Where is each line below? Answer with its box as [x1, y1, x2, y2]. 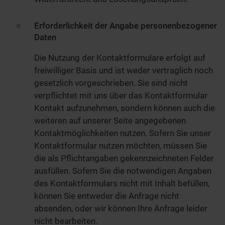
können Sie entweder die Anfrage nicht [34, 191, 179, 201]
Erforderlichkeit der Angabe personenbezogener [34, 21, 217, 31]
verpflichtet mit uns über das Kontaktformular [34, 90, 207, 101]
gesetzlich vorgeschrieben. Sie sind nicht [34, 78, 188, 88]
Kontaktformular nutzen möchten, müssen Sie [34, 141, 207, 151]
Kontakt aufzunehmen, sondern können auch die [34, 103, 215, 114]
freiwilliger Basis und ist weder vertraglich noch [34, 65, 213, 76]
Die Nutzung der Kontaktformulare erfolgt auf [34, 53, 205, 63]
